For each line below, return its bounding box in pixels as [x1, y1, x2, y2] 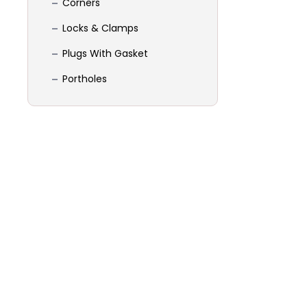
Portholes [62, 72, 107, 86]
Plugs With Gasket [62, 47, 148, 61]
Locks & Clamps [62, 21, 138, 36]
